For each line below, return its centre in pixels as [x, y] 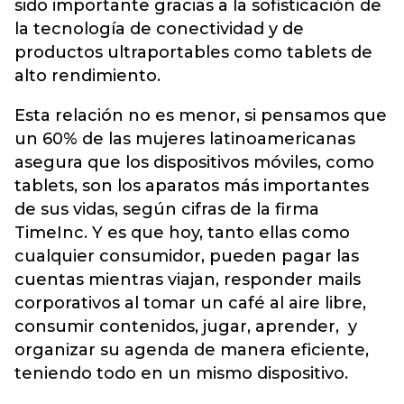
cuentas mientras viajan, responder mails [188, 279]
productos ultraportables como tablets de [193, 52]
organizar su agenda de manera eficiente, [192, 349]
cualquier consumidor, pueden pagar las [187, 256]
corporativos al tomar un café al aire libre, [190, 303]
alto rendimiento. [90, 75]
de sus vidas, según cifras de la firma [167, 209]
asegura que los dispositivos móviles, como [194, 162]
